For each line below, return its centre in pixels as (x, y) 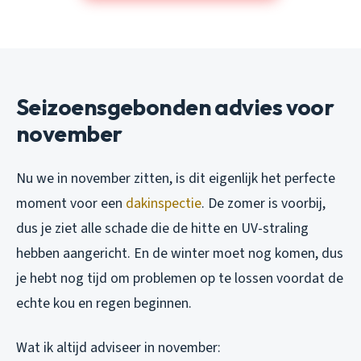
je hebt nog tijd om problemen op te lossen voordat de (180, 279)
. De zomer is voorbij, (263, 204)
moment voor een (71, 204)
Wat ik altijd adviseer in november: (118, 348)
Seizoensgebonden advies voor (175, 107)
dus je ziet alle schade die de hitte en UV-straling (162, 229)
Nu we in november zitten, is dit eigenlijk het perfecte (176, 179)
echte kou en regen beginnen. (104, 304)
